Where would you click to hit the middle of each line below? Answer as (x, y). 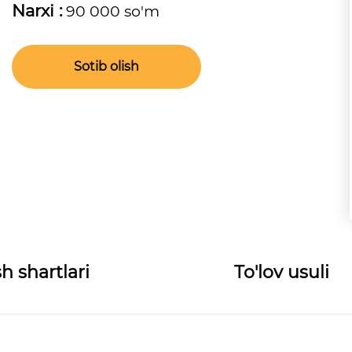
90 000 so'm (110, 11)
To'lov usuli (281, 272)
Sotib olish (106, 66)
